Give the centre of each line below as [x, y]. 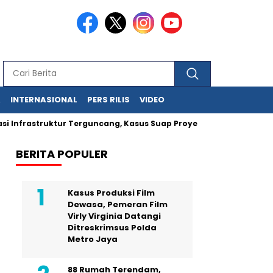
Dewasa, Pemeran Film [118, 204]
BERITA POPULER [62, 154]
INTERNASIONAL [44, 100]
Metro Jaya [93, 239]
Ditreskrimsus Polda [112, 228]
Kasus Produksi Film [111, 193]
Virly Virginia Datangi [114, 216]
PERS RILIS [108, 100]
